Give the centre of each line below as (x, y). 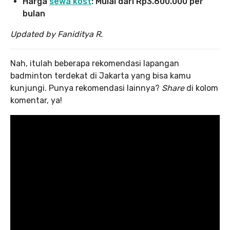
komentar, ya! (36, 100)
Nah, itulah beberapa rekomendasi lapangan (95, 63)
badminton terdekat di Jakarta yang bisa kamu (101, 75)
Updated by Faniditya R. (56, 34)
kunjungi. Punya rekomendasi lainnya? (86, 88)
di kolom (202, 88)
